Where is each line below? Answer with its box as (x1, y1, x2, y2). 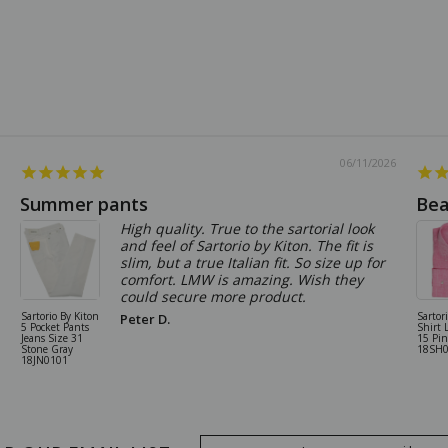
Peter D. (120, 309, 170, 328)
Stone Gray (21, 341, 73, 356)
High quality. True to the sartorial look (120, 218, 374, 238)
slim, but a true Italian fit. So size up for (120, 252, 385, 272)
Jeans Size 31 (21, 330, 83, 345)
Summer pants (20, 191, 148, 216)
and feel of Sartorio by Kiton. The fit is (120, 235, 373, 255)
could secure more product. (120, 286, 306, 306)
